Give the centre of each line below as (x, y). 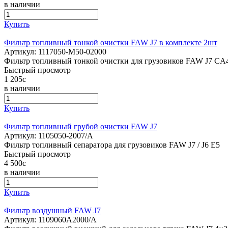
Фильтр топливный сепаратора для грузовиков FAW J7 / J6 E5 (112, 145)
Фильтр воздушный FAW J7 (52, 211)
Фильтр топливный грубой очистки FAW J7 (81, 127)
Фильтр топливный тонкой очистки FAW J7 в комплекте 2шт (111, 43)
